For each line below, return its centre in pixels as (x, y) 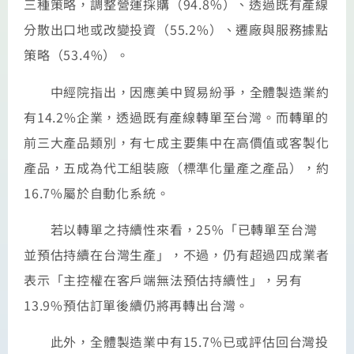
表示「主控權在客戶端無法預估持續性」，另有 (163, 279)
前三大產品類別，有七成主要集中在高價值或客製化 (177, 142)
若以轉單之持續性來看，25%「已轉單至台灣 (171, 229)
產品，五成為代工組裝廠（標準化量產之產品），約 (177, 167)
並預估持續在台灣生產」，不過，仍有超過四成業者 (177, 254)
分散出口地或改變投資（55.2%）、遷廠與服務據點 (176, 30)
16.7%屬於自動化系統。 (97, 192)
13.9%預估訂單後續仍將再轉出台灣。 (137, 305)
